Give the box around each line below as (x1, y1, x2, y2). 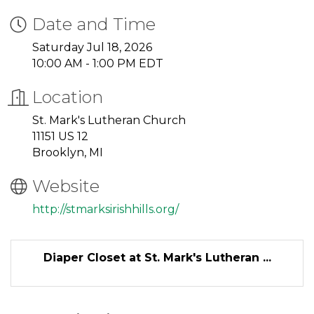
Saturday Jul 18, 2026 (32, 41, 152, 55)
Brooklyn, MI (32, 146, 106, 160)
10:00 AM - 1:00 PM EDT (32, 57, 163, 71)
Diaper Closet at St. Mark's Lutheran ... (43, 251, 271, 265)
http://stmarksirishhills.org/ (32, 203, 179, 217)
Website (32, 176, 100, 197)
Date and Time (32, 14, 156, 35)
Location (32, 87, 103, 108)
